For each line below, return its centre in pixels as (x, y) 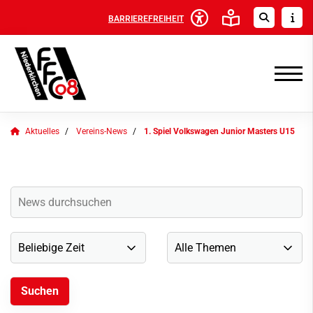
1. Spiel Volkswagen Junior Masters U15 (219, 131)
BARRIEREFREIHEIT (146, 19)
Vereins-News (102, 131)
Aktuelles (42, 131)
